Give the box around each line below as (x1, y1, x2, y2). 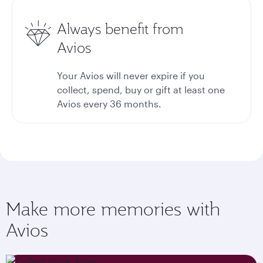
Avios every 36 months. (57, 98, 161, 109)
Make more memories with (6, 197, 220, 221)
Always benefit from (57, 19, 184, 38)
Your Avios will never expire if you (57, 70, 205, 81)
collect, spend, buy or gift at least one (57, 84, 225, 95)
